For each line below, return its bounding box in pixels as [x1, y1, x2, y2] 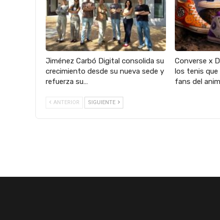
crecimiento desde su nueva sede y [46, 67, 164, 76]
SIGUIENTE [88, 99, 117, 106]
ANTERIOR [52, 99, 80, 106]
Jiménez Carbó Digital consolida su [46, 56, 164, 66]
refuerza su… [46, 77, 88, 86]
